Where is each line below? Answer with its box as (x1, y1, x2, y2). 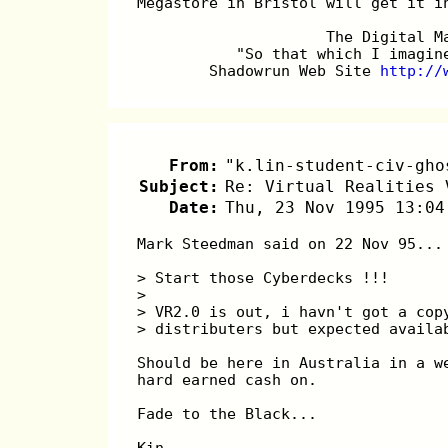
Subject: (138, 176, 219, 196)
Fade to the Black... (137, 404, 318, 422)
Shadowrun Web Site (209, 62, 381, 80)
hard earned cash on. (137, 370, 318, 388)
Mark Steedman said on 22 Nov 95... (137, 234, 444, 252)
